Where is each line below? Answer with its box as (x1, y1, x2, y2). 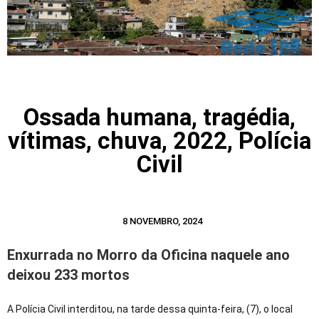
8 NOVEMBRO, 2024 (122, 216, 202, 227)
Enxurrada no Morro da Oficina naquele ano (7, 246, 290, 264)
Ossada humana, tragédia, (23, 103, 296, 132)
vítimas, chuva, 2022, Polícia (8, 127, 311, 155)
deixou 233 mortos (7, 266, 130, 284)
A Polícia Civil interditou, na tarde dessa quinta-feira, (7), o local (7, 303, 293, 315)
